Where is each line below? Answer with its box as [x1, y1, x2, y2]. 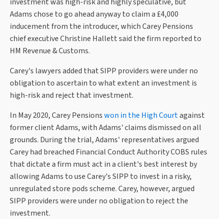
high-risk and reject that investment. [10, 90, 136, 101]
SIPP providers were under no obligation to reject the [10, 196, 188, 207]
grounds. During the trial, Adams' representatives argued [10, 134, 199, 146]
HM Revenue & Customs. [10, 45, 90, 57]
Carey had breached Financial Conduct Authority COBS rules [10, 147, 207, 158]
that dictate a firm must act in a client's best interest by [10, 159, 197, 170]
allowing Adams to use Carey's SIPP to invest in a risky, [10, 171, 192, 182]
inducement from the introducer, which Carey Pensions [10, 21, 193, 32]
